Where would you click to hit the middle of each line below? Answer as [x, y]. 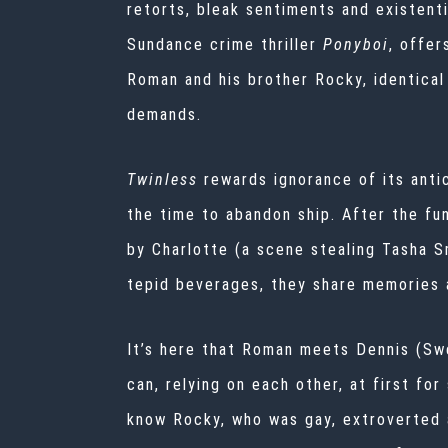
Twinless [162, 180]
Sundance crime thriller [222, 45]
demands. [167, 115]
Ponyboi [356, 45]
